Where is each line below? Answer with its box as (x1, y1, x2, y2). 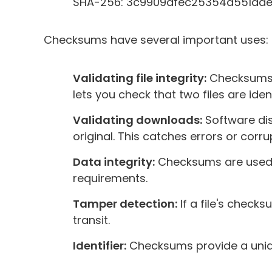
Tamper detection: (73, 195, 177, 211)
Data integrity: (73, 154, 155, 169)
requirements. (73, 170, 148, 186)
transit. (73, 212, 110, 228)
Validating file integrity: (73, 70, 206, 86)
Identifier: (73, 237, 126, 253)
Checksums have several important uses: (44, 32, 268, 47)
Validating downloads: (73, 112, 202, 127)
